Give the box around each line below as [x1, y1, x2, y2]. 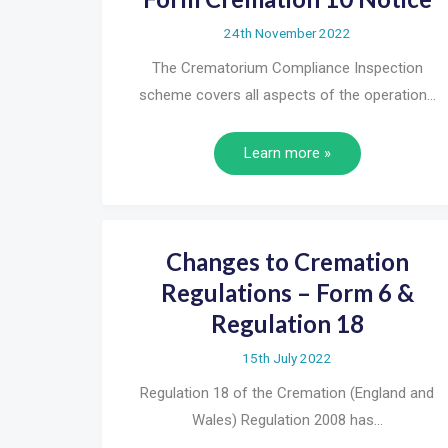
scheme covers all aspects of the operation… [138, 86, 436, 105]
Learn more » [243, 143, 331, 162]
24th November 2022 [223, 25, 351, 42]
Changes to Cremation [165, 246, 409, 276]
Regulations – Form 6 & [160, 277, 414, 307]
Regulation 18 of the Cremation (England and [140, 383, 434, 402]
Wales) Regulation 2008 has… [191, 410, 383, 429]
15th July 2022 [242, 349, 332, 366]
